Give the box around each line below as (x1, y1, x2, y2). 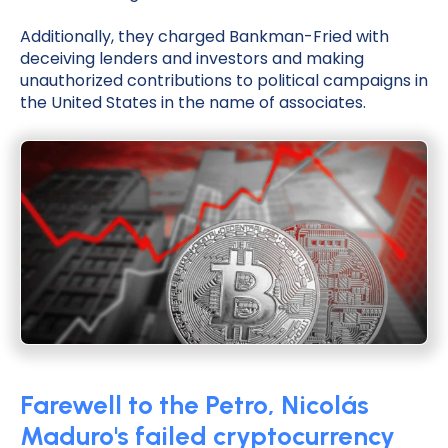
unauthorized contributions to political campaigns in (20, 69, 428, 93)
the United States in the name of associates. (20, 91, 366, 115)
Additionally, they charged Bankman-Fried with (20, 25, 389, 49)
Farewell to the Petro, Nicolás (20, 388, 369, 421)
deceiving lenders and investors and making (20, 47, 364, 71)
